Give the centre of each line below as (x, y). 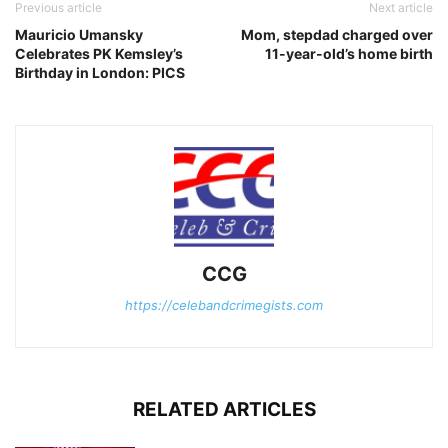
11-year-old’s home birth (349, 54)
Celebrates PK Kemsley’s (99, 54)
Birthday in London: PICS (100, 73)
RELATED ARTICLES (224, 410)
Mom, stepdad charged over (337, 35)
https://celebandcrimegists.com (224, 305)
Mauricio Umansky (79, 35)
